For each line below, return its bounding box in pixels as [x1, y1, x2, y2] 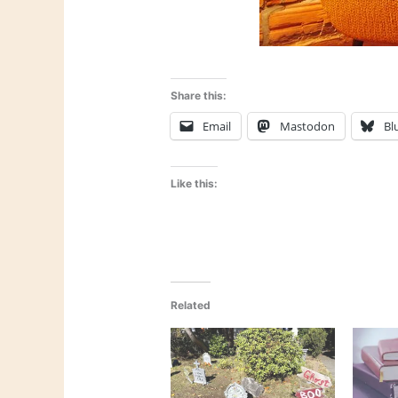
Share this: [171, 88, 227, 102]
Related [171, 298, 211, 312]
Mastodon [280, 117, 336, 134]
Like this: [171, 176, 219, 190]
